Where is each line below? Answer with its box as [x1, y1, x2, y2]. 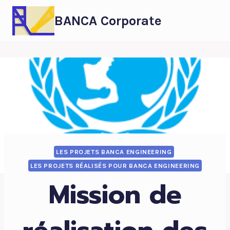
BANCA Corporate [54, 12, 162, 29]
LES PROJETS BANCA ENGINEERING [56, 147, 172, 156]
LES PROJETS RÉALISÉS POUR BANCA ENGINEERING [30, 161, 200, 169]
